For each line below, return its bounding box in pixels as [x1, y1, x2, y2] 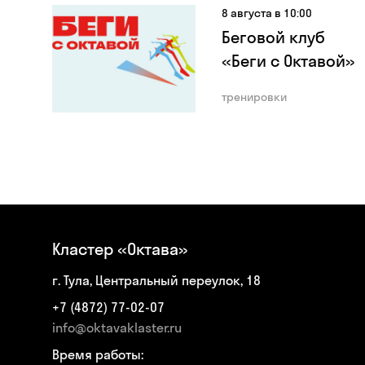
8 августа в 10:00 [222, 6, 312, 20]
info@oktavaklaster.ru [52, 319, 182, 336]
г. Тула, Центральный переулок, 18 [52, 272, 261, 288]
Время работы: [52, 346, 143, 363]
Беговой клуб [222, 27, 325, 47]
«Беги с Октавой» [222, 51, 355, 71]
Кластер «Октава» [52, 239, 188, 259]
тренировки [222, 90, 287, 104]
